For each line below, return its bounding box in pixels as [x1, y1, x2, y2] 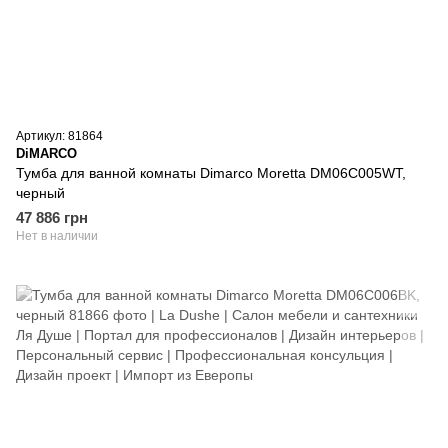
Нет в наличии [16, 228, 98, 243]
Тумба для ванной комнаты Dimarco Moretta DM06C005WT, [16, 164, 406, 181]
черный [16, 184, 65, 201]
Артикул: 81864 [16, 128, 103, 143]
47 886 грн [16, 208, 88, 226]
